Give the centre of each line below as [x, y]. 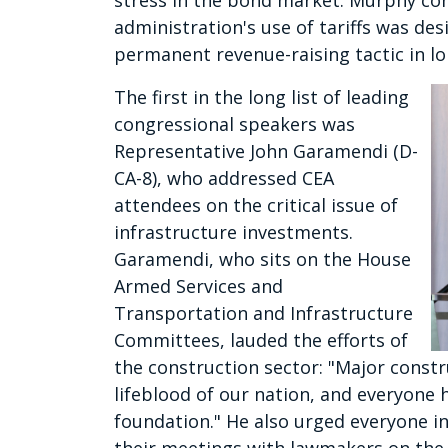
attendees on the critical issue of [256, 205]
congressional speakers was [234, 124]
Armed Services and [198, 286]
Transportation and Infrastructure [263, 313]
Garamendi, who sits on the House [262, 259]
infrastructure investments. [233, 232]
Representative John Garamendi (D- [266, 151]
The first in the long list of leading [261, 97]
